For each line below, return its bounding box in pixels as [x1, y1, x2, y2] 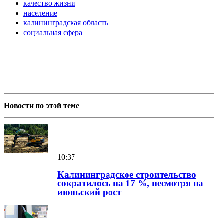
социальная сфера [23, 28, 82, 37]
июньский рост [57, 187, 121, 198]
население [23, 9, 57, 18]
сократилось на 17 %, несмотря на [57, 178, 203, 189]
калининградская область [23, 18, 108, 27]
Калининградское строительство [57, 169, 196, 180]
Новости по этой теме [4, 101, 79, 110]
